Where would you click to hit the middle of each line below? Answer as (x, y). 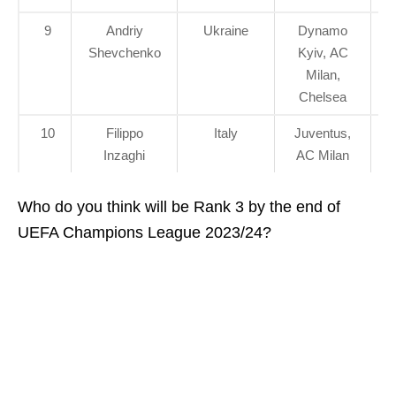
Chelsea (323, 97)
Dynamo (323, 30)
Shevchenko (124, 53)
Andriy (124, 30)
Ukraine (226, 30)
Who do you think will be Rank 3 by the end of (179, 207)
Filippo (124, 133)
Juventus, (323, 133)
